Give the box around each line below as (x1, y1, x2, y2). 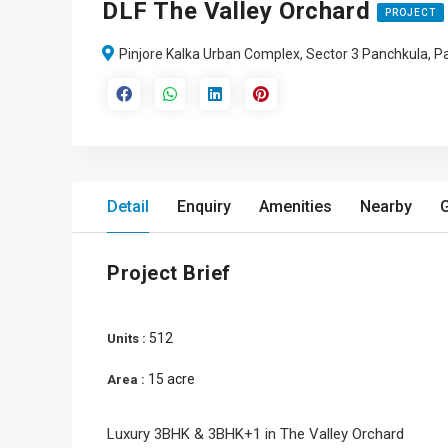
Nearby (360, 197, 412, 216)
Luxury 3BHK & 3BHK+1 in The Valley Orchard (107, 425, 404, 443)
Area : (107, 372, 148, 387)
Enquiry (177, 197, 231, 216)
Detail (107, 197, 149, 216)
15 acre (148, 371, 195, 387)
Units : (107, 331, 149, 346)
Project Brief (107, 261, 231, 285)
